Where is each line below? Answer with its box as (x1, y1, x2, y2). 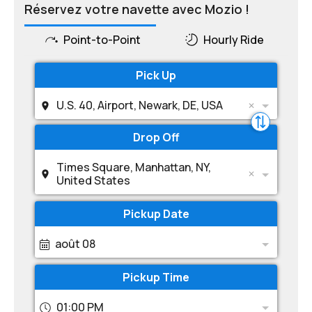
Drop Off (133, 130, 179, 145)
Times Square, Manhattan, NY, (56, 159, 211, 175)
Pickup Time (123, 270, 189, 285)
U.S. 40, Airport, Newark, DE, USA (56, 97, 223, 113)
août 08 (55, 236, 95, 251)
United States (56, 173, 130, 188)
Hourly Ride (203, 32, 265, 47)
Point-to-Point (63, 32, 141, 47)
